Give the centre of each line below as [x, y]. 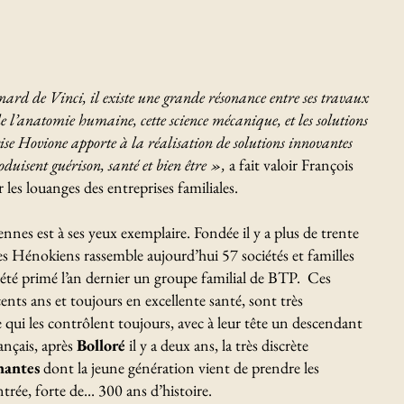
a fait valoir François [289, 165]
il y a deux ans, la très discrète [217, 345]
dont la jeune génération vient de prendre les [179, 367]
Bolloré [101, 345]
